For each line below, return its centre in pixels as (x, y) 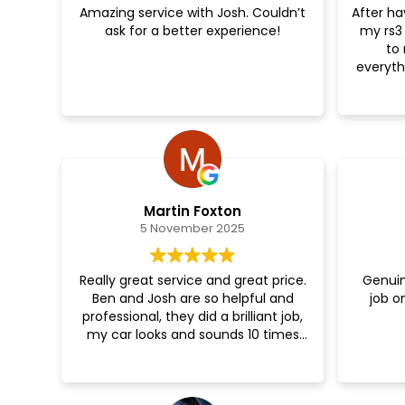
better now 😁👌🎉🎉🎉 (193, 352)
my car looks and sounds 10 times (193, 334)
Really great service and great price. (193, 280)
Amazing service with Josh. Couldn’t (193, 13)
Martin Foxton (193, 211)
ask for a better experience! (193, 31)
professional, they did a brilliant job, (193, 316)
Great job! (193, 18)
